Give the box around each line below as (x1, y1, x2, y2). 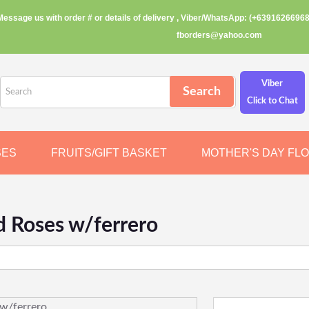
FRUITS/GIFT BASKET (51, 147, 167, 159)
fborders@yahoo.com (177, 30, 262, 40)
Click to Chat (246, 97, 298, 106)
